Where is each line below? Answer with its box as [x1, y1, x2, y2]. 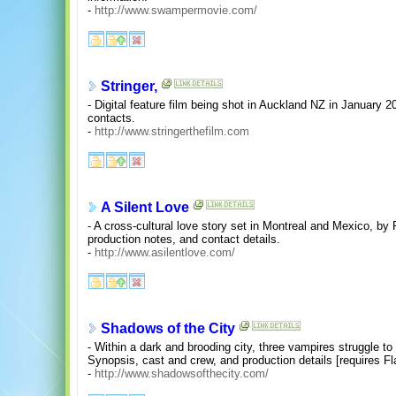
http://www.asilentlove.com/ [95, 245, 235, 259]
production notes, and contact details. [88, 232, 280, 246]
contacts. [88, 110, 135, 125]
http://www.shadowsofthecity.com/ [95, 366, 269, 380]
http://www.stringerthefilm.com [95, 124, 249, 138]
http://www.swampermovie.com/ [95, 3, 257, 17]
